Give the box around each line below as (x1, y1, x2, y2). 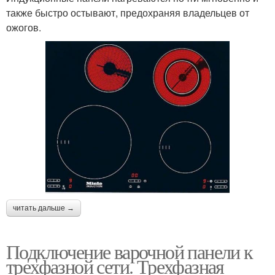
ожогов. (6, 20, 41, 35)
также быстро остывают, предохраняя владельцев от (6, 6, 249, 20)
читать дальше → (13, 204, 74, 213)
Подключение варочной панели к (6, 238, 253, 265)
